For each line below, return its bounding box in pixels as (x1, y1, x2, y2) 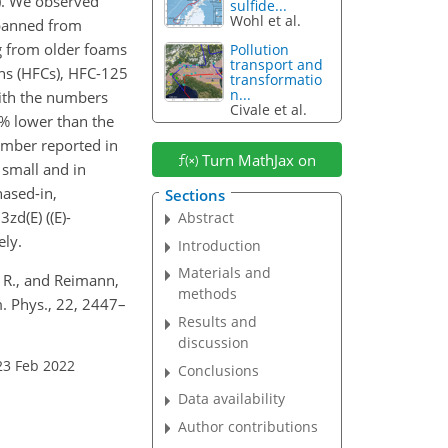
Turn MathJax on (197, 149, 316, 170)
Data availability (178, 389, 286, 409)
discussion (178, 333, 250, 353)
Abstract (178, 207, 235, 227)
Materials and (178, 263, 272, 283)
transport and (230, 55, 324, 75)
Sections (164, 184, 225, 205)
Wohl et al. (230, 11, 302, 31)
